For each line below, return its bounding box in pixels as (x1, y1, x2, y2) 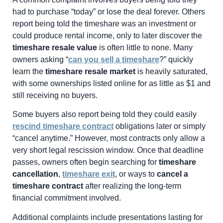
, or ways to (115, 170, 157, 179)
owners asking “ (12, 55, 68, 64)
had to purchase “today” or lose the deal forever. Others (12, 7, 205, 16)
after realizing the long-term (83, 182, 181, 191)
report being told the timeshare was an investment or (12, 19, 196, 28)
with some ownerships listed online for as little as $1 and (12, 79, 211, 88)
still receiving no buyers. (12, 91, 98, 100)
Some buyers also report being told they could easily (12, 110, 197, 119)
